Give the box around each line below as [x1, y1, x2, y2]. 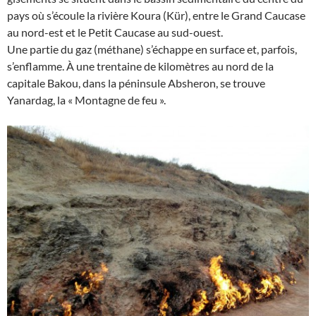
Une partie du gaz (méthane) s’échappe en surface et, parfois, [7, 42, 297, 56]
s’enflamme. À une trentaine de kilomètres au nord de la [7, 59, 274, 73]
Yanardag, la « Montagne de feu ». [7, 93, 166, 107]
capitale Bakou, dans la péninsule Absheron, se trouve [7, 76, 265, 90]
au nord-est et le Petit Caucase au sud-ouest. [7, 25, 223, 39]
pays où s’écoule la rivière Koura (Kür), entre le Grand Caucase [7, 8, 305, 23]
